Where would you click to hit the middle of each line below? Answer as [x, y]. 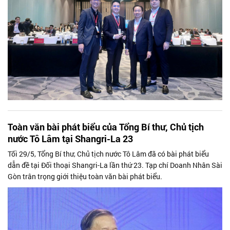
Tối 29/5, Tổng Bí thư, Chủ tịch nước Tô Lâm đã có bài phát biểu [108, 154]
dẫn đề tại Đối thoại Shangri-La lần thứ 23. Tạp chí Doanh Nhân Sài [115, 165]
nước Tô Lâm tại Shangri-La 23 [70, 138]
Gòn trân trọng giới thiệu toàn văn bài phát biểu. [85, 176]
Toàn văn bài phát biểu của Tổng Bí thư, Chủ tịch [106, 127]
